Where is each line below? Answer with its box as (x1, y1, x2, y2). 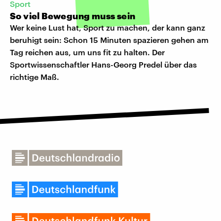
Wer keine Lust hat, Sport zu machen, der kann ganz (10, 23, 205, 33)
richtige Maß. (10, 72, 59, 82)
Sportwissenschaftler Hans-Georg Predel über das (10, 60, 197, 70)
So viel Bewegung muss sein (10, 10, 136, 22)
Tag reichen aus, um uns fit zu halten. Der (10, 47, 165, 57)
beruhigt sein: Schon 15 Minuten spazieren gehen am (10, 35, 209, 45)
